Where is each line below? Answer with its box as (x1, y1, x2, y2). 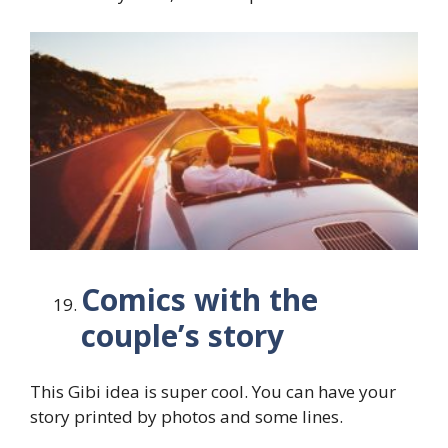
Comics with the (81, 278, 318, 320)
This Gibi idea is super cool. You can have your (30, 380, 396, 404)
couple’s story (81, 314, 284, 356)
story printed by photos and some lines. (30, 405, 343, 429)
